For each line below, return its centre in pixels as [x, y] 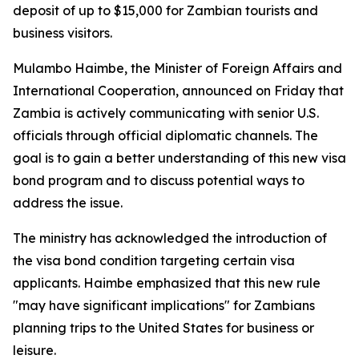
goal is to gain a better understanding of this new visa [179, 158]
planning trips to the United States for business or [163, 328]
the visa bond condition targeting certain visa [154, 260]
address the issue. [68, 203]
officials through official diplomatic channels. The [165, 135]
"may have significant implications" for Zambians [164, 305]
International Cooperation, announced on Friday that [178, 91]
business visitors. [63, 33]
